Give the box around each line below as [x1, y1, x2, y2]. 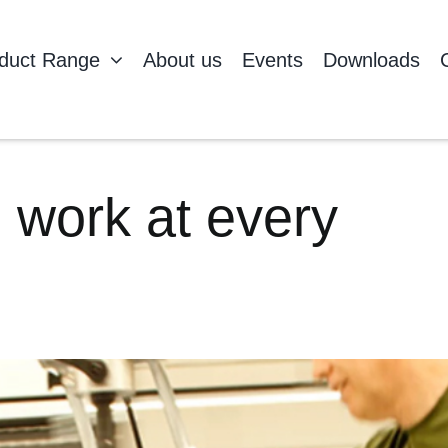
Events [242, 48, 304, 71]
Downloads [323, 48, 421, 71]
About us [143, 48, 223, 71]
